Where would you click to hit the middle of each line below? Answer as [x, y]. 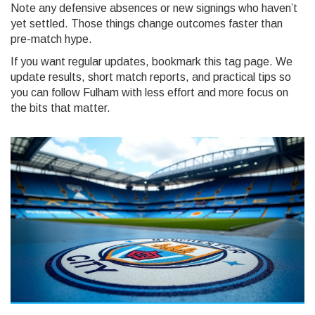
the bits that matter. [60, 108]
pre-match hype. [51, 39]
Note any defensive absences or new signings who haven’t [154, 8]
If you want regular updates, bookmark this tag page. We [152, 62]
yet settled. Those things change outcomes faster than [147, 24]
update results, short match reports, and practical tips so [151, 77]
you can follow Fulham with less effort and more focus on [149, 92]
